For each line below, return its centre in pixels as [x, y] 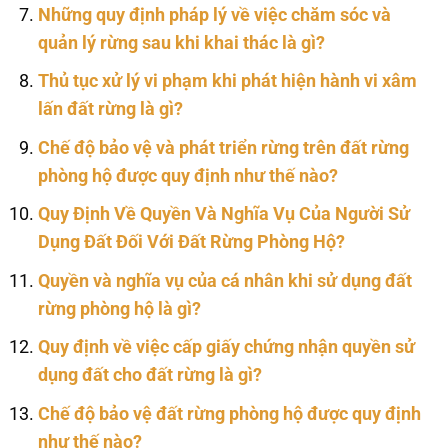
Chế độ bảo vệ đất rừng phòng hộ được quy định [229, 413]
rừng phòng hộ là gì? [119, 308]
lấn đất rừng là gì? [110, 109]
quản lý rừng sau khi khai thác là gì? [181, 42]
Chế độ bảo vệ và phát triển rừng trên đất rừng [223, 147]
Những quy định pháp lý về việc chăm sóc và [214, 14]
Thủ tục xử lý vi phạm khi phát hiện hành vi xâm [227, 81]
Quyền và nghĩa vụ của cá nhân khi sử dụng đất [224, 280]
